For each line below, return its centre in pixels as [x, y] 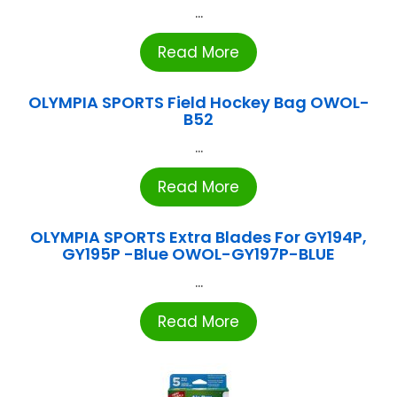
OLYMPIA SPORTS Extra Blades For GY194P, [198, 237]
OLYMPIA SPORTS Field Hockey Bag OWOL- [198, 103]
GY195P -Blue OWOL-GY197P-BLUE [198, 254]
